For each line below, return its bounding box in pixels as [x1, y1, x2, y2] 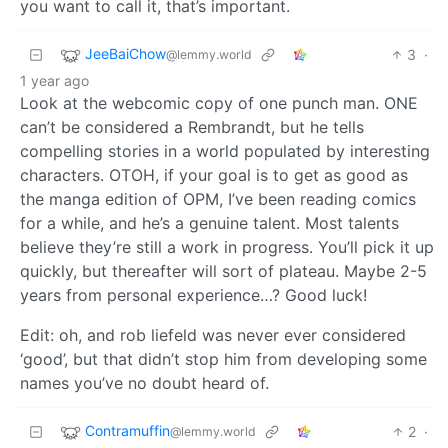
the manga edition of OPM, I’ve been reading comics [20, 188, 416, 209]
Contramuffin [85, 421, 170, 439]
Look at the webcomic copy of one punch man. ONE [20, 92, 418, 113]
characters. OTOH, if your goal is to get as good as [20, 164, 408, 185]
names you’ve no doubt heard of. [20, 372, 269, 393]
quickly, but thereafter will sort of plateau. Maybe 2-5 [20, 260, 427, 281]
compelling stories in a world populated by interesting [20, 140, 430, 161]
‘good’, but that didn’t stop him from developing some [20, 348, 427, 369]
